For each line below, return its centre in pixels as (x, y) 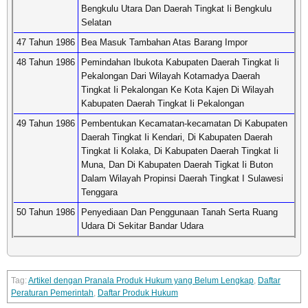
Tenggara (99, 192)
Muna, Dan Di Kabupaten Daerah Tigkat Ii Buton (177, 165)
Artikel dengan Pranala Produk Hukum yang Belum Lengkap (141, 280)
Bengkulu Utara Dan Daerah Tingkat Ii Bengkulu (176, 9)
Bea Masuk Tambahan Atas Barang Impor (164, 42)
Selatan (96, 22)
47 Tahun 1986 (46, 42)
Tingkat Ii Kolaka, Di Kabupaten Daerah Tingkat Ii (180, 151)
